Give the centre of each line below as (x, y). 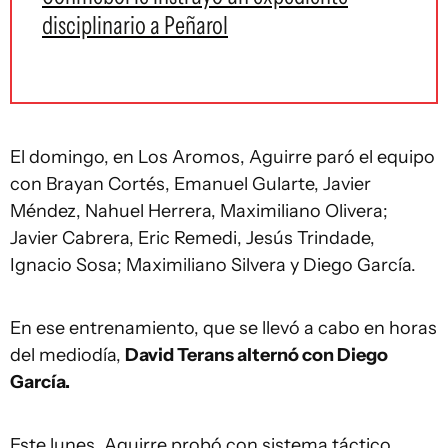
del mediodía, (67, 355)
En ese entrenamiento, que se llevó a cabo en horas (223, 328)
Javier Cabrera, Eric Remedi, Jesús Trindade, (192, 238)
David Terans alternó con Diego (256, 355)
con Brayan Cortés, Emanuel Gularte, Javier (190, 184)
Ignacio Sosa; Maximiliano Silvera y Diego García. (213, 265)
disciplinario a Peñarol (135, 25)
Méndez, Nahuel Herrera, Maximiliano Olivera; (199, 211)
